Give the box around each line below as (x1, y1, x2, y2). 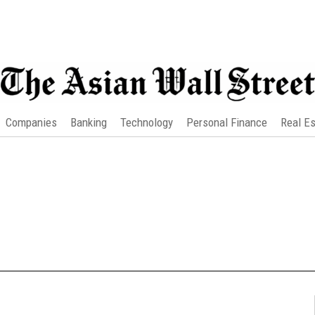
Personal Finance (186, 115, 267, 129)
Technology (120, 115, 173, 129)
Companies (5, 115, 57, 129)
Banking (70, 115, 107, 129)
